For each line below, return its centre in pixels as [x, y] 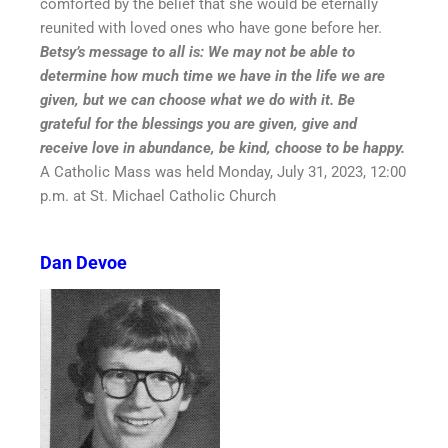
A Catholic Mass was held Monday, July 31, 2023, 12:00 [223, 171]
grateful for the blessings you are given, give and [198, 123]
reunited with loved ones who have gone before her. [211, 27]
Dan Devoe [83, 263]
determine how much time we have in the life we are [212, 75]
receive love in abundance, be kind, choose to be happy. [222, 147]
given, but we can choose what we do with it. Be [197, 99]
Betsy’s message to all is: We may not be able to [197, 51]
